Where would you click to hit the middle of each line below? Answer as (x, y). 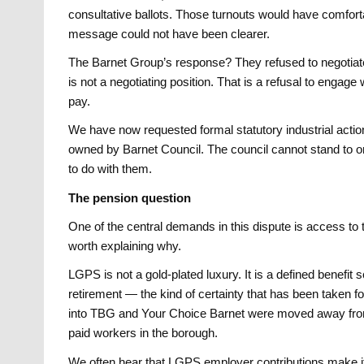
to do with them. (110, 169)
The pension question (130, 197)
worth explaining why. (125, 246)
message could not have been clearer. (169, 33)
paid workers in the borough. (143, 333)
